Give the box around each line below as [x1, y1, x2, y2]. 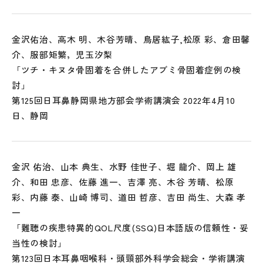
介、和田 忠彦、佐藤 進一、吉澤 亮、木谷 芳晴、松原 [12, 176, 234, 188]
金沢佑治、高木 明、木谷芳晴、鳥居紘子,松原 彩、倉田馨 [12, 33, 250, 45]
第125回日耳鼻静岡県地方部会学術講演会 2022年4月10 [12, 94, 235, 106]
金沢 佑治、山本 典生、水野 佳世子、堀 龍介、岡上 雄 [12, 160, 237, 173]
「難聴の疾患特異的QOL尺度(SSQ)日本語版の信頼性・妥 [12, 221, 249, 234]
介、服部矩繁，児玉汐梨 [12, 48, 113, 60]
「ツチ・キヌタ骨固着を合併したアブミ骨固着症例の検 [12, 63, 242, 76]
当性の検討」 [12, 237, 67, 249]
